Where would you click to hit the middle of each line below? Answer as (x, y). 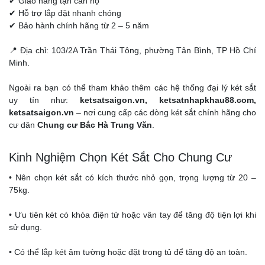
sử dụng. (25, 227)
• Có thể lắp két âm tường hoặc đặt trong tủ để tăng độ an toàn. (128, 252)
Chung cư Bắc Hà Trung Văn (95, 125)
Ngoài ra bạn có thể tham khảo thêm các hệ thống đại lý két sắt (132, 88)
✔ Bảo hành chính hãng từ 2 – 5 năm (79, 25)
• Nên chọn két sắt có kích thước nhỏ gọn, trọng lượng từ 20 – (132, 177)
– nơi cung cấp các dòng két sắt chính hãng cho (165, 112)
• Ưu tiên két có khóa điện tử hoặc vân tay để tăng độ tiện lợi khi (132, 215)
